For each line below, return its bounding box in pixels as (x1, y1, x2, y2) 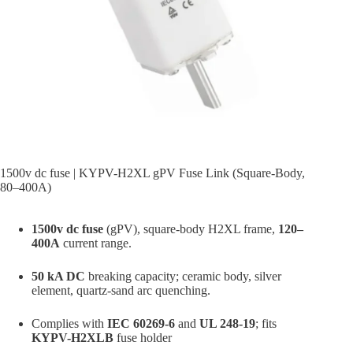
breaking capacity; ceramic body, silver (85, 269, 281, 283)
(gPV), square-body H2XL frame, (103, 221, 278, 236)
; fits (255, 316, 277, 330)
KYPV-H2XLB (32, 330, 113, 344)
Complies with (32, 316, 107, 330)
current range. (60, 236, 132, 250)
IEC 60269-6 (107, 316, 175, 330)
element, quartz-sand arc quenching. (32, 283, 210, 297)
